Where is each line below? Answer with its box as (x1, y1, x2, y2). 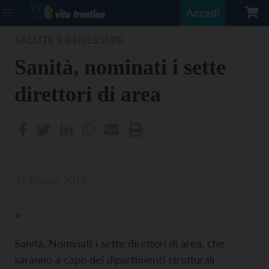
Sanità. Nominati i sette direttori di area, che (14, 237, 225, 250)
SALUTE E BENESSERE (14, 33, 124, 46)
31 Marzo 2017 (14, 173, 87, 186)
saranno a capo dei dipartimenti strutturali (14, 253, 214, 266)
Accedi (186, 6, 220, 19)
